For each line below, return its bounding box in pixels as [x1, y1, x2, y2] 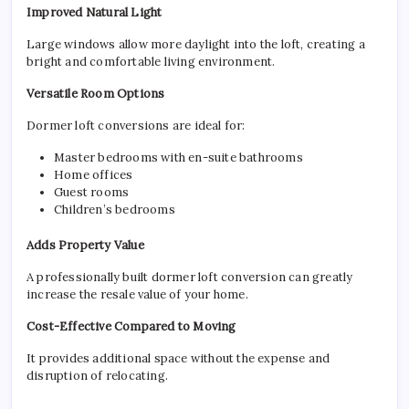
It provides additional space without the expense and [26, 351, 330, 366]
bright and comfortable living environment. [26, 54, 276, 69]
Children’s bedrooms [54, 202, 175, 217]
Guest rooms [54, 184, 130, 200]
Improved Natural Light [26, 5, 163, 20]
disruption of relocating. [26, 368, 168, 383]
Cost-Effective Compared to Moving [26, 319, 236, 334]
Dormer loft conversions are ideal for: [26, 118, 246, 133]
